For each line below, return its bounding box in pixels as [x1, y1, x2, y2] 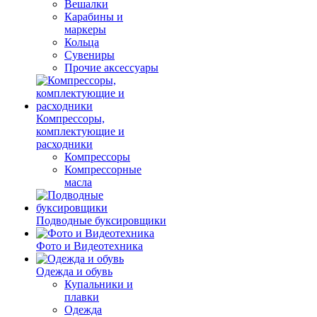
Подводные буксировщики [36, 214, 166, 226]
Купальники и [64, 278, 133, 290]
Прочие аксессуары [64, 62, 158, 74]
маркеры [64, 23, 106, 35]
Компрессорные [64, 163, 142, 175]
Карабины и [64, 11, 123, 23]
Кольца [64, 36, 99, 48]
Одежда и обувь [36, 265, 113, 277]
